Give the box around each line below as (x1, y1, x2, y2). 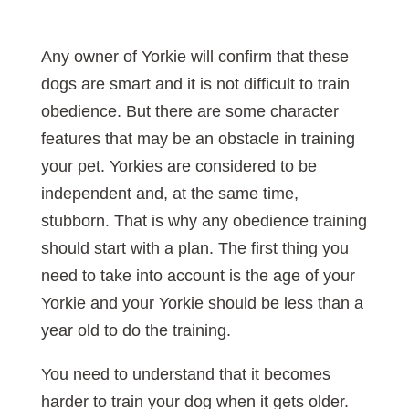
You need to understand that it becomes (40, 365, 330, 384)
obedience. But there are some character (40, 102, 339, 121)
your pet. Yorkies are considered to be (40, 157, 317, 176)
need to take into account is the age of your (40, 267, 355, 286)
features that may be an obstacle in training (40, 130, 355, 149)
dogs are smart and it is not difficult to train (40, 75, 350, 94)
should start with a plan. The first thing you (40, 239, 349, 258)
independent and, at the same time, (40, 184, 299, 204)
